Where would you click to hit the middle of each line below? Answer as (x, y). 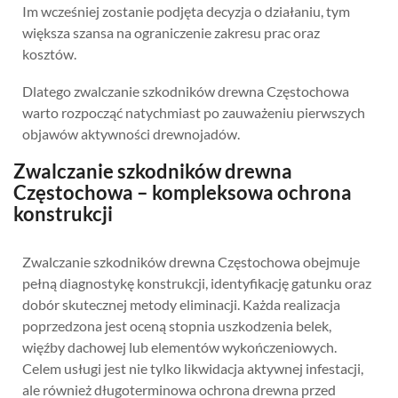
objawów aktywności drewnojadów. (131, 133)
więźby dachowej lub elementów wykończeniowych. (179, 346)
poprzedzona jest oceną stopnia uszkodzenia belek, (177, 325)
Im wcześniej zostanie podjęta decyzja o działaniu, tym (186, 11)
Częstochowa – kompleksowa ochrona (183, 192)
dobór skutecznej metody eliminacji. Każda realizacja (181, 304)
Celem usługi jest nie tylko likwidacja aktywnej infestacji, (193, 368)
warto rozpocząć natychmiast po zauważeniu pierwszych (194, 112)
